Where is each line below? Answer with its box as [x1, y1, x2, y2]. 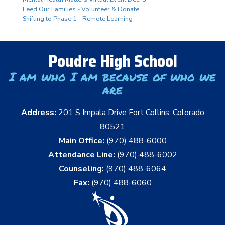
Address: [21, 107, 58, 118]
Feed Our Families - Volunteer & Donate [23, 5, 139, 14]
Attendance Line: [48, 149, 115, 160]
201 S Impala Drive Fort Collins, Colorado [58, 107, 204, 118]
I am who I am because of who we [9, 68, 216, 85]
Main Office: [58, 135, 104, 146]
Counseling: [59, 163, 104, 174]
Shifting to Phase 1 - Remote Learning [23, 14, 133, 23]
